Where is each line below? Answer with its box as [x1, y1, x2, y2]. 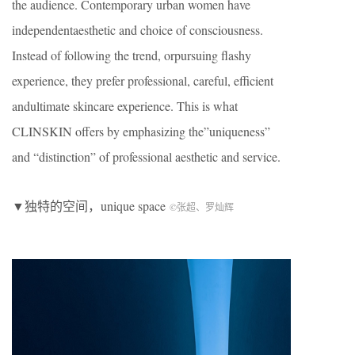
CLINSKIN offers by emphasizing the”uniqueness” [12, 123, 270, 140]
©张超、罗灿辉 [170, 200, 234, 214]
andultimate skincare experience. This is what [12, 97, 238, 115]
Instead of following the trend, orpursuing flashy [12, 47, 251, 64]
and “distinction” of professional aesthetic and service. [12, 148, 281, 166]
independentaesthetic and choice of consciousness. [12, 21, 263, 39]
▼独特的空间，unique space [12, 197, 170, 215]
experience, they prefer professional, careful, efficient [12, 72, 273, 90]
